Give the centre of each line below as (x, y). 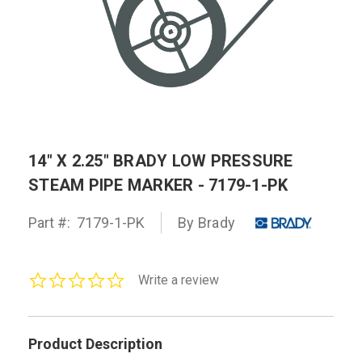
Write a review (179, 280)
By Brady (206, 223)
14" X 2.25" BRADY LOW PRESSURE (161, 160)
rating (138, 304)
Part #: (49, 223)
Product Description (95, 343)
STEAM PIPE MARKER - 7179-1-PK (158, 185)
